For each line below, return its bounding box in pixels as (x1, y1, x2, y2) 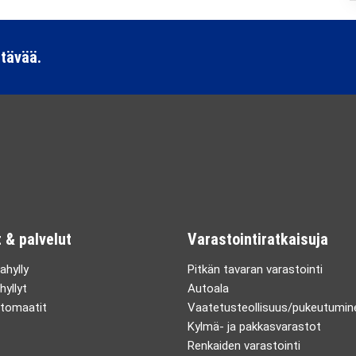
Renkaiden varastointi (188, 339, 300, 353)
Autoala (188, 281, 229, 296)
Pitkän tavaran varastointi (188, 262, 323, 277)
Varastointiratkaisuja (188, 230, 328, 249)
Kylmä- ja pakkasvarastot (188, 319, 321, 334)
